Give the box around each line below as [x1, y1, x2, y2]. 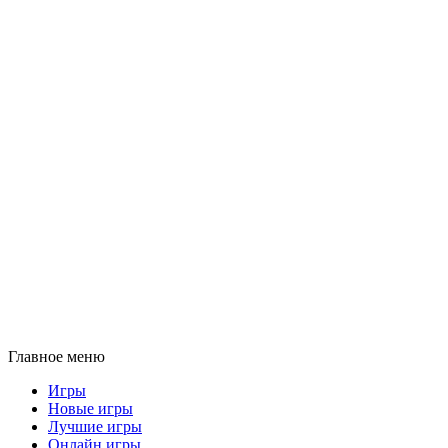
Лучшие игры [48, 418, 142, 435]
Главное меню [8, 348, 105, 365]
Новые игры [48, 400, 133, 417]
